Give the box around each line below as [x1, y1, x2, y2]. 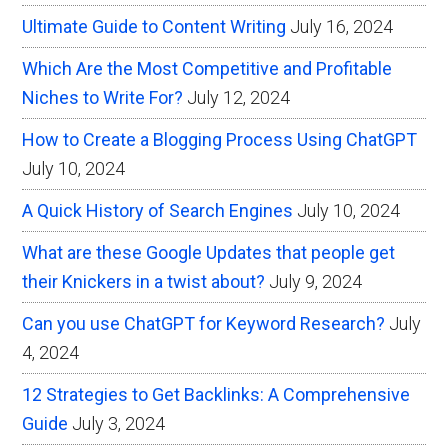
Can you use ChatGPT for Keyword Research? [22, 312, 386, 334]
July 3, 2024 [72, 412, 166, 434]
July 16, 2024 [290, 15, 394, 37]
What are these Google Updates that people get [22, 241, 396, 263]
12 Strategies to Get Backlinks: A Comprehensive [22, 383, 411, 405]
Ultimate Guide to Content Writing [22, 15, 287, 37]
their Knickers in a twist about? [22, 270, 266, 292]
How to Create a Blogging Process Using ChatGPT [22, 128, 418, 150]
